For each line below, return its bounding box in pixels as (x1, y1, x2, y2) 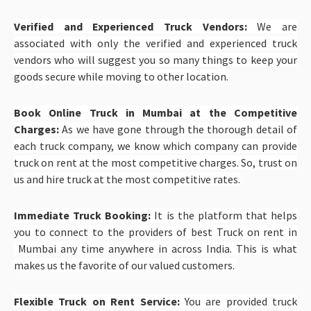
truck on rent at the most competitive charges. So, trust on (14, 155, 297, 169)
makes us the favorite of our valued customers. (14, 258, 235, 272)
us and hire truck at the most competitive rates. (14, 171, 240, 186)
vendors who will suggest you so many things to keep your (14, 52, 297, 67)
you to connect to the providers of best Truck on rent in (14, 224, 297, 239)
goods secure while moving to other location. (14, 69, 228, 83)
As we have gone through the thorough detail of (62, 121, 298, 136)
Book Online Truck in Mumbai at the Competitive (14, 105, 297, 119)
